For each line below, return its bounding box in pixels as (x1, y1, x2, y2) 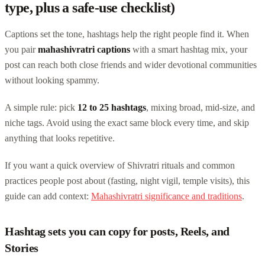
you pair (5, 44, 38, 54)
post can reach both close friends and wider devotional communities (5, 59, 257, 70)
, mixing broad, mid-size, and (146, 102, 255, 112)
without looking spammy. (5, 75, 99, 85)
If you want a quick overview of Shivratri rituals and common (5, 160, 235, 170)
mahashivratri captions (38, 44, 130, 54)
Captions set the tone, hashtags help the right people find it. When (5, 28, 249, 39)
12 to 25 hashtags (77, 102, 146, 112)
